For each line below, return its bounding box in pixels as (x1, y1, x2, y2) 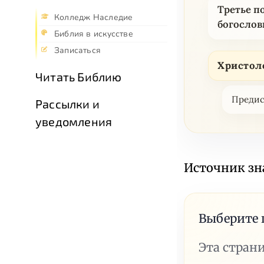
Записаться (54, 45, 101, 57)
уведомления (35, 114, 113, 129)
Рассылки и (35, 97, 100, 111)
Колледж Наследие (54, 12, 133, 24)
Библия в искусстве (54, 28, 133, 40)
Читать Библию (35, 70, 122, 84)
